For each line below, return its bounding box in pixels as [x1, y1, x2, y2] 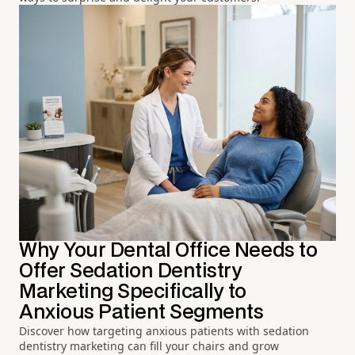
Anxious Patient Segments [19, 303, 264, 323]
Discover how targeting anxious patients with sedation [19, 323, 309, 339]
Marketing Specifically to [19, 283, 246, 302]
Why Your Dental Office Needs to [19, 242, 318, 261]
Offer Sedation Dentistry [19, 262, 242, 281]
